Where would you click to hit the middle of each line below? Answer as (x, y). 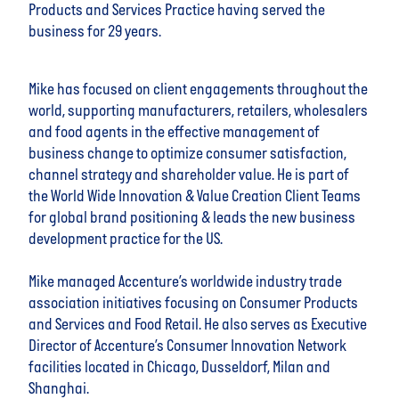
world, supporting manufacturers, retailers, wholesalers (198, 111)
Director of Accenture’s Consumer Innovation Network (187, 346)
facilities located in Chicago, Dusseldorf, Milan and (179, 368)
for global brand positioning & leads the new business (192, 218)
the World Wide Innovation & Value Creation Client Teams (195, 197)
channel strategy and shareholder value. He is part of (189, 175)
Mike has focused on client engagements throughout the (198, 90)
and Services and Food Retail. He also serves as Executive (198, 325)
